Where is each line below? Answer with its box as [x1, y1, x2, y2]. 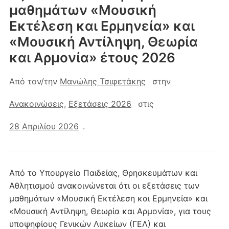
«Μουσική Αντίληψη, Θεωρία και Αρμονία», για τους [9, 206, 211, 216]
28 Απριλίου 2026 [9, 121, 79, 131]
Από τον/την [9, 76, 60, 86]
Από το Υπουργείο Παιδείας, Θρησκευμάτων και [9, 168, 197, 178]
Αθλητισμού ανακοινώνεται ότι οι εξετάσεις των [9, 180, 199, 191]
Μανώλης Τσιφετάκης [59, 76, 146, 86]
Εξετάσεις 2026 [68, 99, 131, 109]
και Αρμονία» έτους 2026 [9, 50, 175, 65]
